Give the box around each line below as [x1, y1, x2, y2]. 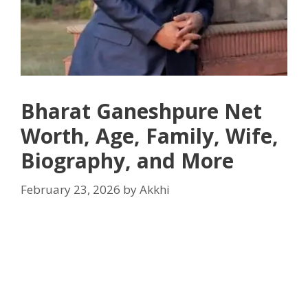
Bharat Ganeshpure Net [21, 97, 262, 126]
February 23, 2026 [21, 181, 120, 197]
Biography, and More [21, 146, 234, 175]
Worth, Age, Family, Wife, [21, 122, 278, 151]
